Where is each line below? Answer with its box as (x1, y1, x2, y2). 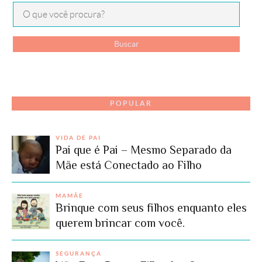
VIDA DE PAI (56, 134, 101, 141)
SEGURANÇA (56, 250, 102, 257)
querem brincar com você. (56, 216, 185, 229)
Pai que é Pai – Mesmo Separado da (56, 143, 232, 156)
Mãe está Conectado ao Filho (56, 158, 202, 171)
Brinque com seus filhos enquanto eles (56, 201, 247, 214)
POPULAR (110, 99, 152, 107)
